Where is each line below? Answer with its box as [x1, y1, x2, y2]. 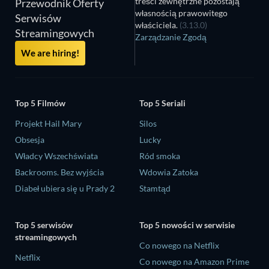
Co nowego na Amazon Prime [139, 256, 249, 267]
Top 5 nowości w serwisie [139, 220, 235, 231]
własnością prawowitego [135, 8, 228, 19]
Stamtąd [139, 183, 171, 193]
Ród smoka [139, 150, 180, 161]
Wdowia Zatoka [139, 166, 198, 177]
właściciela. [135, 20, 180, 31]
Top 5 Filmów [15, 97, 65, 108]
